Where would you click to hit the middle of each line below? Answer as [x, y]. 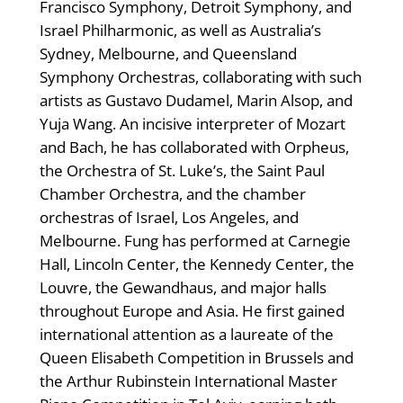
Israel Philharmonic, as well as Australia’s [180, 31]
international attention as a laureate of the [186, 335]
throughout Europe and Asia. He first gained [192, 311]
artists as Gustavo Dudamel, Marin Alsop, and [196, 101]
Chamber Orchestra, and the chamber [172, 194]
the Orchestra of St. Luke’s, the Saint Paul [182, 171]
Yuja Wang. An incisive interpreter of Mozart [192, 124]
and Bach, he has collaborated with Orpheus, [194, 148]
